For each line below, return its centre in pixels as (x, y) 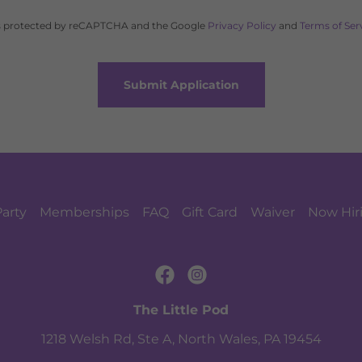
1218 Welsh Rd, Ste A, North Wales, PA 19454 (181, 339)
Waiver (273, 212)
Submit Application (181, 85)
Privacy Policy (242, 25)
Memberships (84, 212)
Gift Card (210, 212)
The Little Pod (181, 310)
